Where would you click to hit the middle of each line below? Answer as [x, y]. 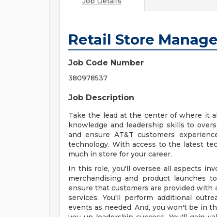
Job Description [101, 98]
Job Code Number [106, 63]
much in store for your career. [120, 154]
